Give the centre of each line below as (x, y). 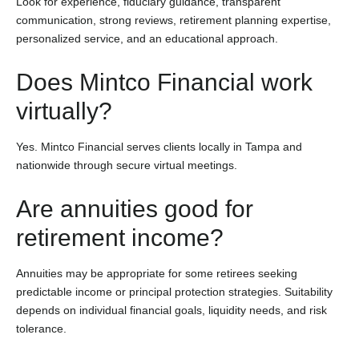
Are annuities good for (135, 208)
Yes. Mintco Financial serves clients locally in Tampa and (159, 146)
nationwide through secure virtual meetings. (127, 165)
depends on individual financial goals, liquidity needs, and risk (171, 310)
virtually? (64, 111)
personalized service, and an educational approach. (147, 38)
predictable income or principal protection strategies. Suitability (174, 291)
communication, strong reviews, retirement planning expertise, (173, 20)
